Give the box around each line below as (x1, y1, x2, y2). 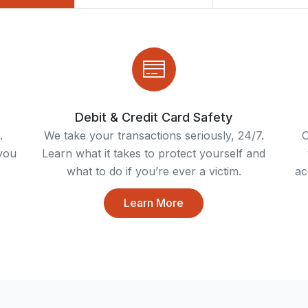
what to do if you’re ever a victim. (66, 164, 241, 178)
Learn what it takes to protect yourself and (42, 146, 266, 160)
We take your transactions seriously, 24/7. (43, 128, 264, 142)
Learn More (124, 195, 184, 210)
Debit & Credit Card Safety (75, 109, 233, 124)
